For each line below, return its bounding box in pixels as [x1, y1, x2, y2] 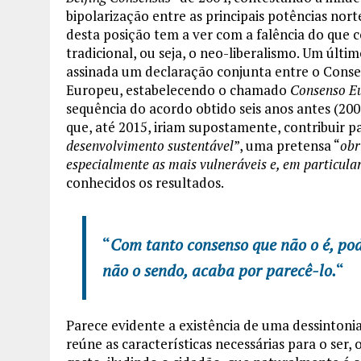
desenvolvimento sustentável [66, 136, 234, 156]
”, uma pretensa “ [234, 136, 340, 156]
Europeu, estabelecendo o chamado [66, 81, 290, 100]
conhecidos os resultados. [66, 173, 224, 193]
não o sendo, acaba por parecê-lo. [102, 259, 336, 282]
